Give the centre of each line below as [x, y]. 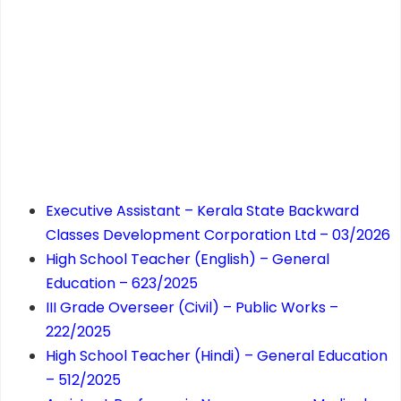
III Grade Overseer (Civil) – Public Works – [192, 308]
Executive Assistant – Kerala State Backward [202, 211]
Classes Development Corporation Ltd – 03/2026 [218, 235]
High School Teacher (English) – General [188, 260]
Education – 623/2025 [122, 284]
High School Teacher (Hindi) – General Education [217, 356]
